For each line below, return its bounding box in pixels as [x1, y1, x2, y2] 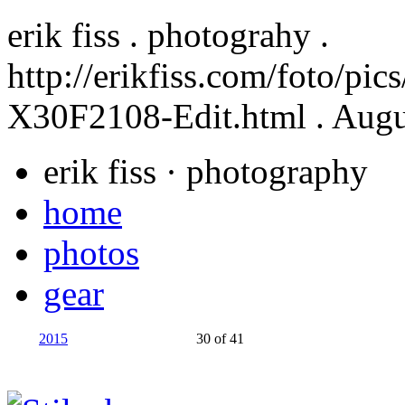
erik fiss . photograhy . [7, 15, 329, 54]
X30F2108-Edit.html [7, 97, 306, 136]
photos [43, 233, 139, 272]
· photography [165, 152, 368, 191]
